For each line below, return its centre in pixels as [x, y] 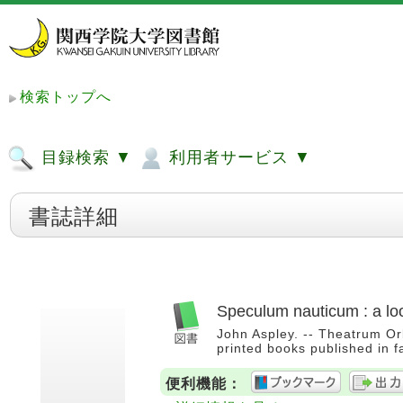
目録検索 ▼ [84, 157]
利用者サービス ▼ [237, 157]
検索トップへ [66, 97]
